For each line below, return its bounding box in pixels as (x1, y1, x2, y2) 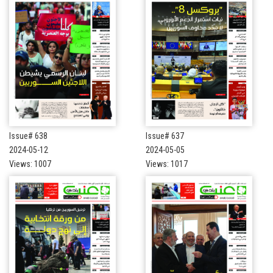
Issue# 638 (9, 130, 48, 141)
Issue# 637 (146, 130, 184, 141)
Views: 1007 (9, 158, 51, 169)
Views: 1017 (146, 158, 188, 169)
